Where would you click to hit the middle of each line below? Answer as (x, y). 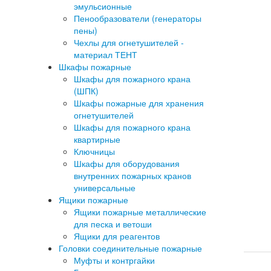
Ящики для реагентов (117, 236)
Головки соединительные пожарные (130, 248)
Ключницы (94, 151)
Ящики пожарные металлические (140, 212)
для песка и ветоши (113, 224)
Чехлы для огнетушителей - (129, 42)
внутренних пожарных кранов (132, 175)
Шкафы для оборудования (127, 163)
